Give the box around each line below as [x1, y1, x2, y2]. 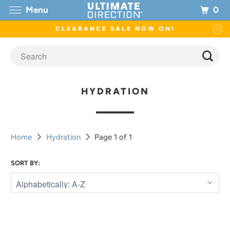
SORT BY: [11, 159, 41, 167]
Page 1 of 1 [92, 132, 132, 142]
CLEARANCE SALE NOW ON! [55, 25, 175, 32]
